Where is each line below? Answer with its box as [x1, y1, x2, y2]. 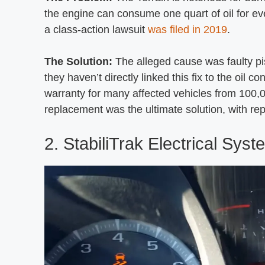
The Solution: [44, 55, 112, 67]
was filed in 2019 [148, 23, 227, 35]
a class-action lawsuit [44, 23, 148, 35]
